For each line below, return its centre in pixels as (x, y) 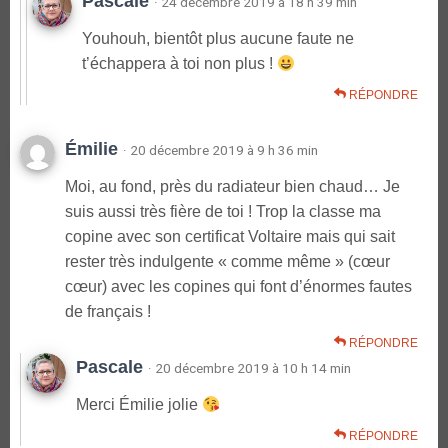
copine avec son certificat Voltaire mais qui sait (230, 237)
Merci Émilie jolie (139, 405)
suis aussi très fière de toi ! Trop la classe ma (223, 212)
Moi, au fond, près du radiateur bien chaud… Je (232, 187)
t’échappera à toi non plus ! (179, 64)
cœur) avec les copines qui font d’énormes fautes (238, 287)
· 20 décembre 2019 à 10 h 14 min (249, 368)
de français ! (108, 312)
